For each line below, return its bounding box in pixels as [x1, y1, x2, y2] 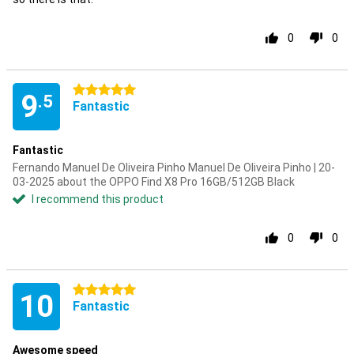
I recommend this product [32, 193, 164, 205]
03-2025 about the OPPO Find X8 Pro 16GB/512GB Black [13, 175, 295, 188]
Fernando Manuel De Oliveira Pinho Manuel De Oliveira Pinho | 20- [13, 161, 335, 174]
